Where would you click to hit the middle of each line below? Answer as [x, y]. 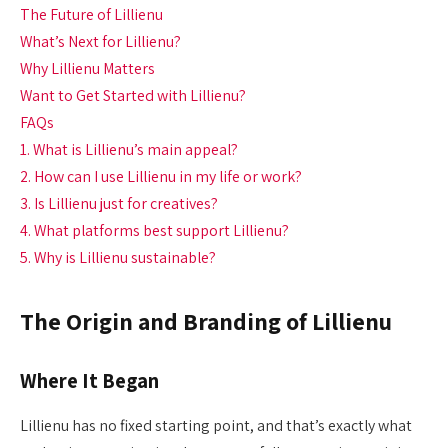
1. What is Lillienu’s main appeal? [129, 150]
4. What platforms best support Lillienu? [154, 231]
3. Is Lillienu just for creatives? [119, 204]
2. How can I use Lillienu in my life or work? [161, 177]
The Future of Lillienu [91, 15]
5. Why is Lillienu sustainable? [118, 258]
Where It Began [89, 381]
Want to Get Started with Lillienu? [133, 96]
